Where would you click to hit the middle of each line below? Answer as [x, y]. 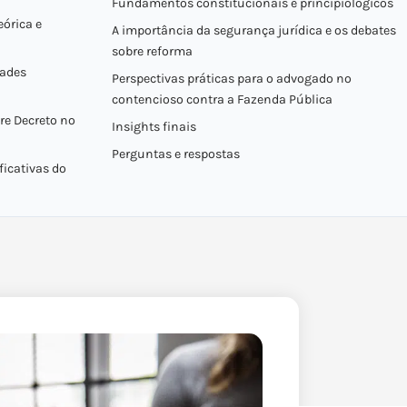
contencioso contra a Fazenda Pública [222, 99]
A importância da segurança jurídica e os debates [253, 30]
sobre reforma [152, 51]
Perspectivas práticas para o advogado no [231, 79]
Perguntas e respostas [175, 154]
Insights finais [154, 127]
